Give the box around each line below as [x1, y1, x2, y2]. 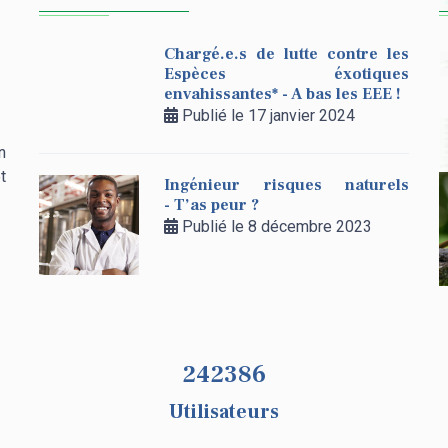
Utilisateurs [169, 399, 279, 425]
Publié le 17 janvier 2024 [178, 106, 355, 125]
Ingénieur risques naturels [164, 175, 409, 195]
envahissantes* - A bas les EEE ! [164, 84, 401, 104]
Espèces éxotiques [164, 64, 409, 84]
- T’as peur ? [164, 195, 263, 215]
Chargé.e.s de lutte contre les [164, 44, 409, 64]
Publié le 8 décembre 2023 [178, 217, 372, 236]
